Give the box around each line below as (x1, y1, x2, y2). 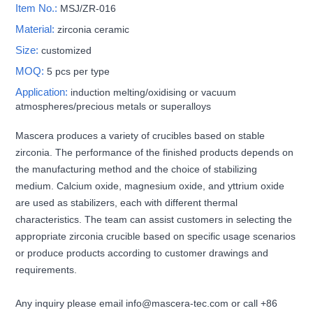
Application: (15, 85, 71, 98)
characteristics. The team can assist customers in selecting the (15, 213, 293, 225)
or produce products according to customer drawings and (15, 247, 269, 259)
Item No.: (15, 1, 61, 14)
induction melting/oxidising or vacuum (71, 86, 237, 98)
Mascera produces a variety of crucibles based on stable (15, 129, 265, 141)
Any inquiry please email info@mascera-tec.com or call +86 (15, 297, 278, 309)
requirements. (15, 263, 78, 275)
